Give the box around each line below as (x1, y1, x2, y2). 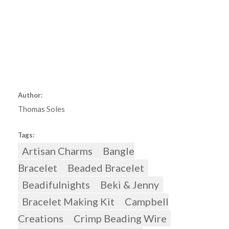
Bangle (102, 145, 134, 157)
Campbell (124, 195, 169, 208)
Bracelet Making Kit (21, 195, 117, 208)
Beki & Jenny (100, 178, 159, 191)
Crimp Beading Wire (73, 212, 167, 225)
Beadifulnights (21, 178, 92, 191)
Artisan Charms (21, 145, 95, 157)
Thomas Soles (17, 104, 65, 114)
